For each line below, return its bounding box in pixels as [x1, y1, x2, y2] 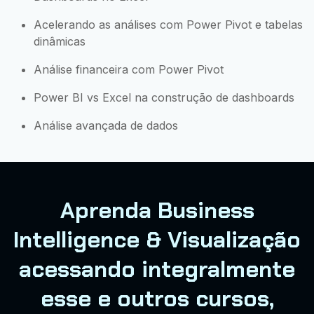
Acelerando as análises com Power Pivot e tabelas [34, 17, 303, 32]
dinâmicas [34, 34, 86, 48]
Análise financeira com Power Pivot [34, 62, 224, 76]
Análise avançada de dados [34, 118, 178, 132]
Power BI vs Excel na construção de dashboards [34, 90, 294, 104]
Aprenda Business [60, 195, 254, 225]
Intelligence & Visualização [13, 224, 301, 254]
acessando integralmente [19, 254, 295, 284]
